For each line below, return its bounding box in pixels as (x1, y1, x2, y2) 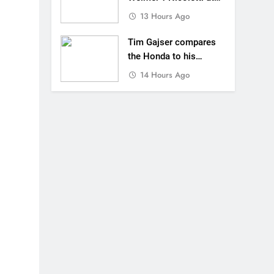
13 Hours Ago (139, 10, 190, 22)
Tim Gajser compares (127, 37, 216, 48)
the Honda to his (127, 51, 196, 62)
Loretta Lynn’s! (127, 6, 185, 17)
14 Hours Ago (139, 69, 190, 81)
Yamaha (127, 65, 161, 76)
